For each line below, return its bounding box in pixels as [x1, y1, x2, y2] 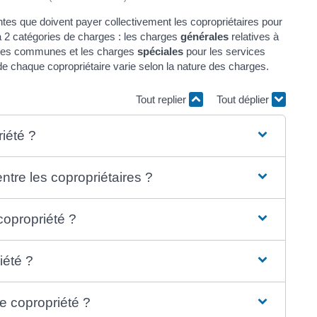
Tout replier [136, 93, 189, 106]
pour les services [183, 45, 265, 57]
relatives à [229, 30, 279, 42]
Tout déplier [217, 93, 272, 106]
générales [180, 30, 229, 42]
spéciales [137, 45, 183, 57]
